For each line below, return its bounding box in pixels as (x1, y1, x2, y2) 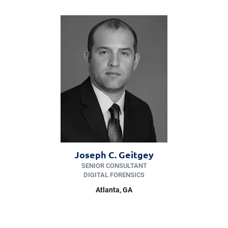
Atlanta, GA (96, 186, 132, 194)
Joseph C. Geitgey (74, 149, 154, 161)
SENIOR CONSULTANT (81, 162, 147, 170)
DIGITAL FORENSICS (83, 171, 145, 179)
